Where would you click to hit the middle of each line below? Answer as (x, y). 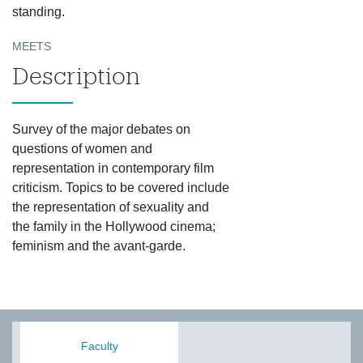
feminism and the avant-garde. (99, 246)
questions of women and (82, 149)
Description (76, 75)
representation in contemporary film (113, 168)
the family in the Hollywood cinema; (114, 226)
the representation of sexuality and (111, 207)
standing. (38, 12)
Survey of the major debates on (101, 129)
